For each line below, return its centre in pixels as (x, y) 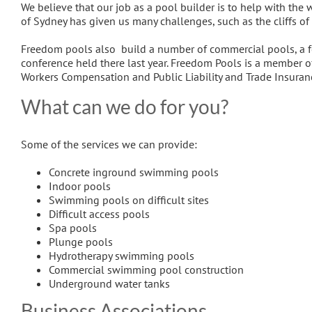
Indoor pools (80, 186)
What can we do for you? (125, 106)
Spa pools (73, 227)
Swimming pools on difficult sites (129, 200)
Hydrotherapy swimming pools (122, 255)
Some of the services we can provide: (109, 144)
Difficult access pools (99, 213)
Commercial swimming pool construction (146, 269)
